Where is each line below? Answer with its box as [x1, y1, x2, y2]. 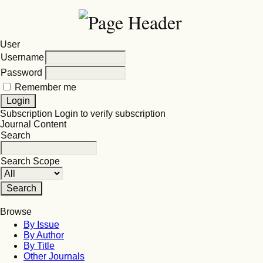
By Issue [23, 220, 59, 230]
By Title [23, 241, 55, 251]
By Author [23, 230, 64, 240]
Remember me [15, 82, 76, 92]
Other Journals [23, 251, 85, 261]
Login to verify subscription [52, 109, 166, 119]
